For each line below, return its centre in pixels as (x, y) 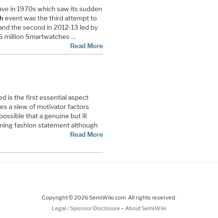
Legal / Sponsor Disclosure (86, 209)
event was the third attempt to (50, 18)
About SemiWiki (146, 209)
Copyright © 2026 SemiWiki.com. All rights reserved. (109, 198)
